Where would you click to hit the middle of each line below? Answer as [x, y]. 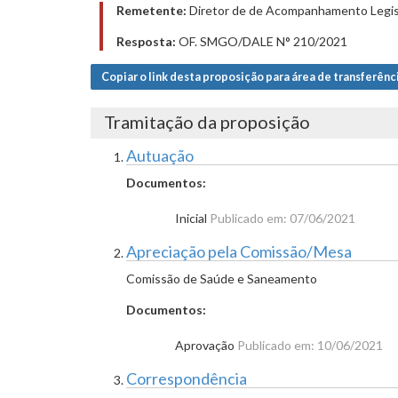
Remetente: [151, 10]
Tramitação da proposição [207, 122]
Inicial [192, 218]
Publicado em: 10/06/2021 [310, 345]
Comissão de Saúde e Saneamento [222, 279]
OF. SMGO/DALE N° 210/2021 [262, 41]
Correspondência [187, 378]
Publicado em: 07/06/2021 [283, 218]
